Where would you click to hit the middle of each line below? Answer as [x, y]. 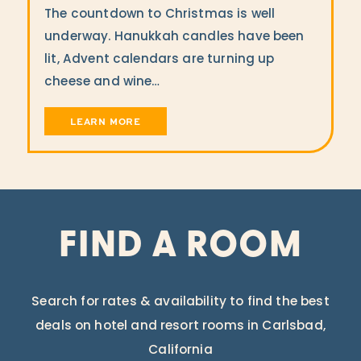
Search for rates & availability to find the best [180, 302]
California [180, 350]
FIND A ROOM [180, 247]
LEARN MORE [106, 121]
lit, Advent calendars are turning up [160, 60]
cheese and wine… [102, 82]
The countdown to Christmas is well [160, 15]
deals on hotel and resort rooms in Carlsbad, [180, 326]
